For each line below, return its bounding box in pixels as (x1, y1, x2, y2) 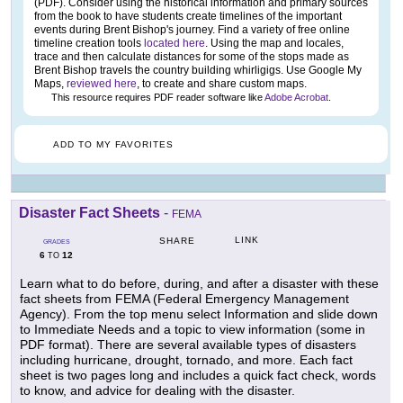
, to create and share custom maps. (137, 77, 307, 91)
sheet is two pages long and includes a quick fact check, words (20, 368, 376, 383)
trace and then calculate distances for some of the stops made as (34, 50, 349, 64)
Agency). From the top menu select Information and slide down (20, 307, 378, 322)
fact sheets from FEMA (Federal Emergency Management (20, 291, 349, 307)
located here (144, 37, 205, 50)
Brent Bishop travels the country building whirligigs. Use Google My (34, 64, 362, 77)
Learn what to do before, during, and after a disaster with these (20, 276, 379, 291)
